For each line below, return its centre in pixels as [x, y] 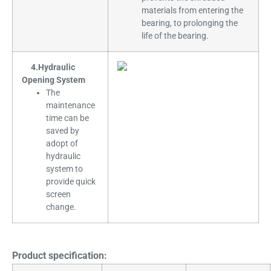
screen [58, 194]
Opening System [55, 80]
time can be [67, 118]
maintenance [70, 105]
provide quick [71, 181]
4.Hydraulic [48, 67]
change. [61, 207]
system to [64, 169]
